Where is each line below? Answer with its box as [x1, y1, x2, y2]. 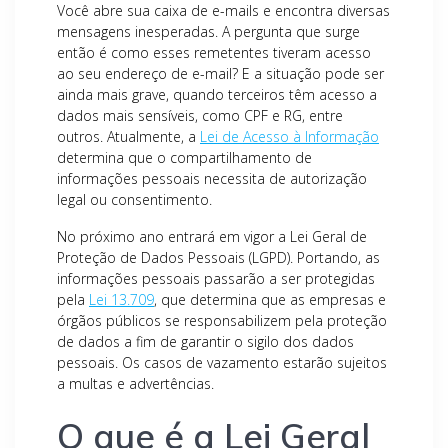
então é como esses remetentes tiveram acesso [57, 43, 371, 62]
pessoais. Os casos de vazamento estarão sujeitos [57, 353, 387, 372]
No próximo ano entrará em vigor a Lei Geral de [57, 227, 367, 246]
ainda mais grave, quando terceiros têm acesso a [57, 85, 377, 104]
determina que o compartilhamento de [57, 148, 312, 167]
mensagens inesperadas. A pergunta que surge [57, 22, 360, 41]
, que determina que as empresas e [154, 290, 386, 309]
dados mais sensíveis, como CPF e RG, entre [57, 106, 343, 125]
